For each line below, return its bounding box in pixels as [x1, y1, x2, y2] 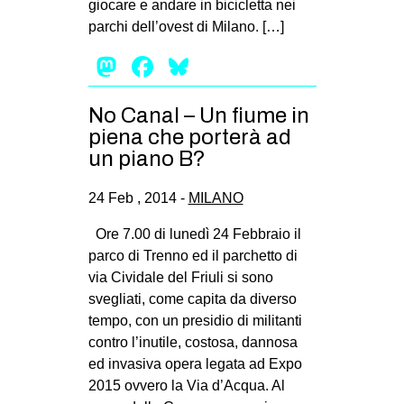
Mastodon [120, 50, 249, 84]
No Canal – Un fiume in [87, 104, 309, 128]
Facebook [156, 50, 285, 84]
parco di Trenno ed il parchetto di [87, 247, 298, 263]
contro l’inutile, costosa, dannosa [87, 334, 298, 350]
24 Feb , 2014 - [87, 189, 188, 206]
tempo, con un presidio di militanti [87, 312, 302, 328]
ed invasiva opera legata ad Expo [87, 355, 302, 372]
